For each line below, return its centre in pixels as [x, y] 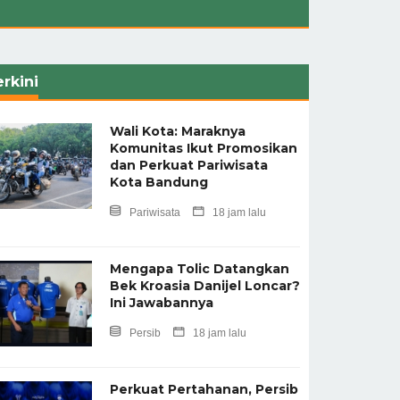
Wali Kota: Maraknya [177, 131]
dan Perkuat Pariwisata [188, 165]
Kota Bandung [158, 182]
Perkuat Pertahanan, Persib [204, 389]
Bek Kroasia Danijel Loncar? [204, 285]
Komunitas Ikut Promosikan [203, 148]
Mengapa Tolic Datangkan [199, 268]
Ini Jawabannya [161, 302]
